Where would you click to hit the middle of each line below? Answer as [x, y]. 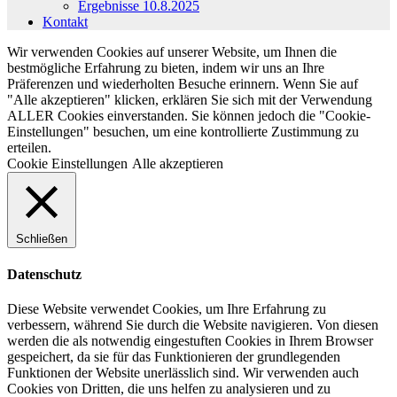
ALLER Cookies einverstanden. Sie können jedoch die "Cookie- [189, 115]
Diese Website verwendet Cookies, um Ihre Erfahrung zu [167, 309]
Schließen [42, 238]
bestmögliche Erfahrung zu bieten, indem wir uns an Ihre [166, 67]
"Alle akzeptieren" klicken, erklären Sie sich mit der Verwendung [190, 99]
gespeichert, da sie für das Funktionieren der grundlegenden [174, 357]
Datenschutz [44, 274]
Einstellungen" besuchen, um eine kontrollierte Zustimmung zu [183, 131]
